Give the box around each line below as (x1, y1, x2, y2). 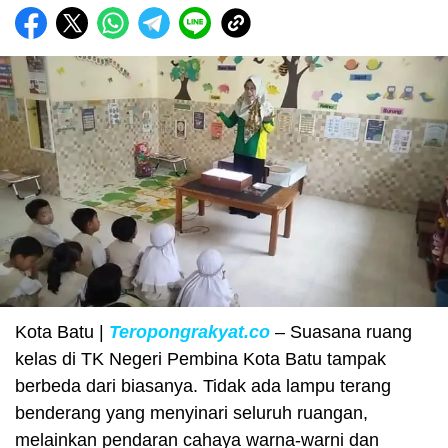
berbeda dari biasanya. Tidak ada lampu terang (15, 375, 391, 396)
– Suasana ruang (270, 321, 412, 342)
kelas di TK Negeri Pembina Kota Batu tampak (15, 348, 386, 369)
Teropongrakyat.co (109, 321, 270, 342)
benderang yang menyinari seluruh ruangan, (15, 402, 368, 423)
